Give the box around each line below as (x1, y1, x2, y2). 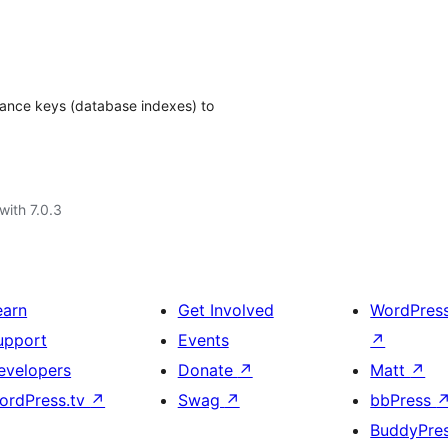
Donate (177, 360, 238, 380)
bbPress (370, 390, 437, 410)
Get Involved (177, 300, 274, 320)
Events (177, 330, 229, 350)
